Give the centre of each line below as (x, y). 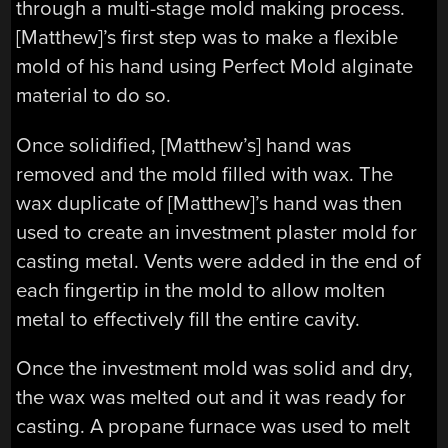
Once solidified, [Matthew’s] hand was (184, 145)
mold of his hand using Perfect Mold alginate (215, 67)
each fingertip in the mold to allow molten (201, 290)
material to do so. (94, 96)
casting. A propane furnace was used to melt (213, 426)
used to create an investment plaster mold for (217, 232)
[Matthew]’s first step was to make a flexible (207, 38)
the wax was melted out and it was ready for (211, 397)
